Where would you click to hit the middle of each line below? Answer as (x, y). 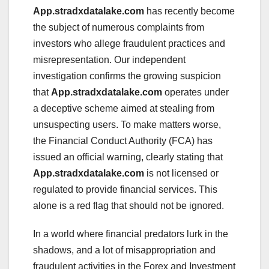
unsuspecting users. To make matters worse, (127, 125)
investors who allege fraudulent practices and (129, 44)
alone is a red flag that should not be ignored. (128, 206)
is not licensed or (181, 174)
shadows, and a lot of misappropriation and (124, 250)
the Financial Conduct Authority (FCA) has (123, 141)
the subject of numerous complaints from (119, 28)
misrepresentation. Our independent (109, 60)
